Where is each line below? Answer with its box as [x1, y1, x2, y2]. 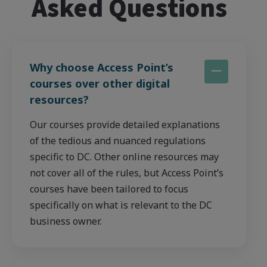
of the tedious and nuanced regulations [30, 133, 206, 147]
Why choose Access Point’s [30, 60, 173, 74]
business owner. [30, 214, 101, 228]
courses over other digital [30, 76, 170, 91]
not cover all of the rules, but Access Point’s [30, 166, 223, 179]
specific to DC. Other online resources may [30, 150, 219, 163]
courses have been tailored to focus [30, 182, 188, 195]
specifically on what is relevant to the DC [30, 198, 212, 212]
